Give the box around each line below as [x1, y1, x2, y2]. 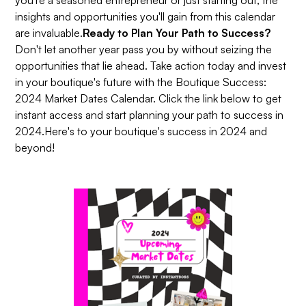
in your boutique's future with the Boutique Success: [15, 74, 267, 89]
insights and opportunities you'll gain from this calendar [15, 9, 276, 23]
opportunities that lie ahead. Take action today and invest [15, 58, 287, 72]
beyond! [15, 140, 55, 154]
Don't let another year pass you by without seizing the [15, 42, 273, 56]
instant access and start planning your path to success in [15, 107, 284, 122]
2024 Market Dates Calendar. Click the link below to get [15, 91, 282, 105]
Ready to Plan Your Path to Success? [83, 25, 271, 40]
